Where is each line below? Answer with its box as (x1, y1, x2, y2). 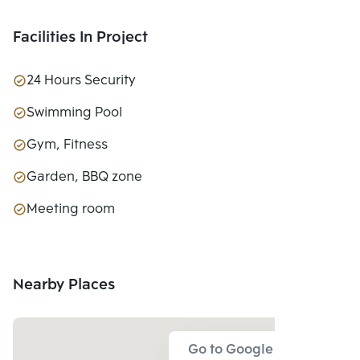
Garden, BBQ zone (27, 166, 142, 188)
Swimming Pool (27, 101, 122, 124)
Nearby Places (13, 272, 115, 297)
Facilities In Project (13, 25, 148, 50)
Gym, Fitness (27, 133, 108, 156)
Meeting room (27, 198, 115, 220)
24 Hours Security (27, 69, 136, 92)
